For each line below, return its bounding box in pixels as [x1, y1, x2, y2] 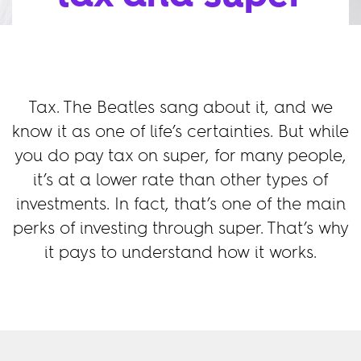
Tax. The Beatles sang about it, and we [28, 100, 333, 117]
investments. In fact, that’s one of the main [15, 197, 346, 214]
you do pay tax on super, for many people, [15, 148, 346, 165]
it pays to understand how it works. [44, 245, 317, 262]
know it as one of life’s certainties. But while [12, 124, 349, 141]
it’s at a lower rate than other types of [32, 172, 329, 189]
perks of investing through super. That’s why [12, 221, 349, 238]
